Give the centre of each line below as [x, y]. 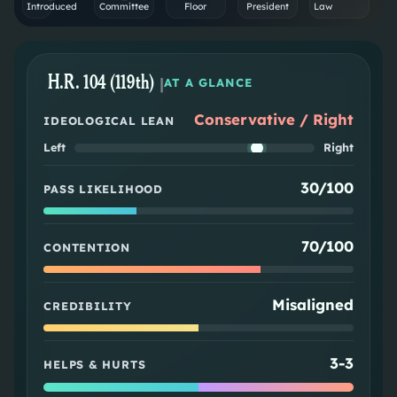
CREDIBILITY [88, 306]
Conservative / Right [273, 120]
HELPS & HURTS [95, 365]
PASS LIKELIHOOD [103, 189]
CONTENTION [87, 248]
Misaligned [312, 305]
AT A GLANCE [208, 83]
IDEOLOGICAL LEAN [109, 121]
